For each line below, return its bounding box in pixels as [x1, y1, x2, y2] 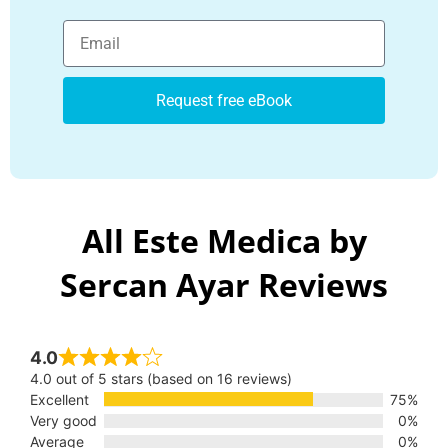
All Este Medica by [81, 219, 367, 263]
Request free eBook [156, 90, 292, 110]
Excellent [30, 391, 89, 409]
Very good [30, 412, 97, 430]
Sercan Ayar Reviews [60, 263, 388, 307]
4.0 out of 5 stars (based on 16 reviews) [30, 370, 292, 388]
